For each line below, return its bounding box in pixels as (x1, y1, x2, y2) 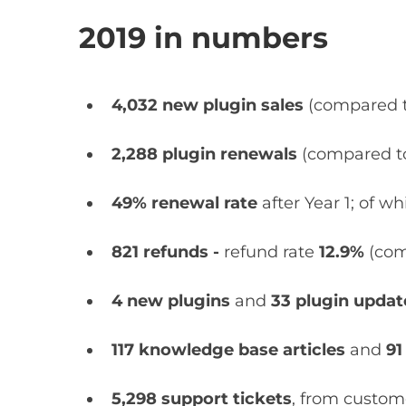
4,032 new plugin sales (111, 95, 309, 116)
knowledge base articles (139, 340, 346, 361)
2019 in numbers (79, 20, 329, 56)
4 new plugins (111, 291, 236, 312)
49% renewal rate (111, 193, 258, 214)
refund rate (219, 242, 320, 263)
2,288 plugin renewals (111, 144, 303, 165)
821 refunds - (111, 242, 220, 263)
